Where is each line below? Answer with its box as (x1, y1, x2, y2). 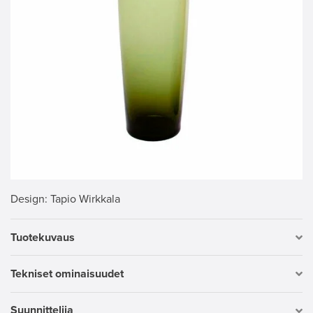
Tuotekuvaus (10, 230, 75, 245)
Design (10, 192, 45, 206)
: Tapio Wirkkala (45, 192, 120, 206)
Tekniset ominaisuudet (10, 266, 124, 281)
